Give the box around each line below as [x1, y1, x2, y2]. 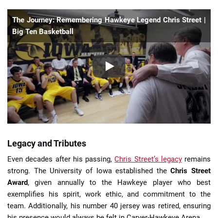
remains [182, 154, 211, 163]
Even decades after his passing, [7, 154, 115, 163]
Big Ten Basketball [12, 27, 73, 36]
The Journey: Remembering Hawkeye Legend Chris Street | [12, 15, 206, 24]
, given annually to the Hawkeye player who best [28, 178, 211, 187]
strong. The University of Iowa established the [7, 166, 171, 175]
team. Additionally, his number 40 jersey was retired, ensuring [7, 201, 211, 210]
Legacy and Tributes [7, 138, 86, 148]
